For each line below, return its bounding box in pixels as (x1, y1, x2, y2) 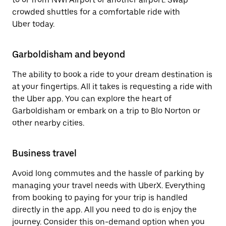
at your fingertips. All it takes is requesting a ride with (12, 82, 212, 91)
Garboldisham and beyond (12, 49, 125, 60)
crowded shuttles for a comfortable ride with (12, 7, 180, 17)
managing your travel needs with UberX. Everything (12, 181, 205, 190)
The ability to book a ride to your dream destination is (12, 70, 212, 79)
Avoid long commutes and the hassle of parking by (12, 168, 204, 178)
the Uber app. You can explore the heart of (12, 94, 172, 103)
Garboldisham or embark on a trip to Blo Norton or (12, 106, 200, 116)
